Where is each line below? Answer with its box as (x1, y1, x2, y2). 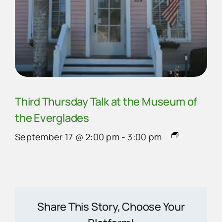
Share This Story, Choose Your (37, 199, 185, 214)
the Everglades (15, 111, 89, 126)
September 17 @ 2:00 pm (15, 131, 119, 143)
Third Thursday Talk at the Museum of (15, 94, 198, 110)
